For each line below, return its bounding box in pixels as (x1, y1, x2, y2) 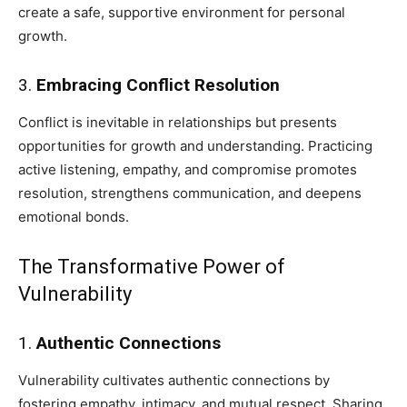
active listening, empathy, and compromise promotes (18, 160, 357, 178)
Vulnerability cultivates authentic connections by (18, 371, 330, 389)
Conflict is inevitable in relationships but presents (18, 113, 337, 131)
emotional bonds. (18, 207, 129, 225)
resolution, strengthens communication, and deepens (18, 184, 362, 202)
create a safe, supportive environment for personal (18, 3, 345, 21)
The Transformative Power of (18, 254, 285, 278)
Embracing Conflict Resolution (36, 74, 280, 95)
